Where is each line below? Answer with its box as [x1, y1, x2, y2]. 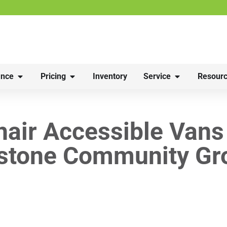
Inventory [93, 71, 127, 81]
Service [143, 71, 171, 81]
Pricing [41, 71, 66, 81]
